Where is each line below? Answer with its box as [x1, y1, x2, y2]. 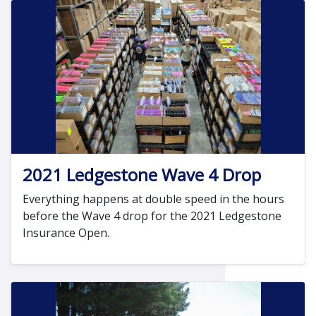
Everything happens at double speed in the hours [23, 191, 284, 207]
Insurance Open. [23, 225, 109, 241]
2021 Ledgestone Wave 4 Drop [23, 163, 261, 187]
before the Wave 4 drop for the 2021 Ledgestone [23, 208, 281, 224]
